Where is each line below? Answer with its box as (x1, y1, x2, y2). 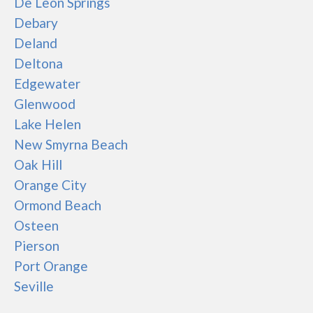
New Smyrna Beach (14, 136, 128, 152)
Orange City (14, 177, 87, 193)
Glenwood (14, 96, 75, 112)
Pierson (14, 238, 59, 254)
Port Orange (14, 258, 88, 274)
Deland (14, 35, 57, 51)
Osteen (14, 217, 59, 233)
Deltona (14, 55, 63, 71)
